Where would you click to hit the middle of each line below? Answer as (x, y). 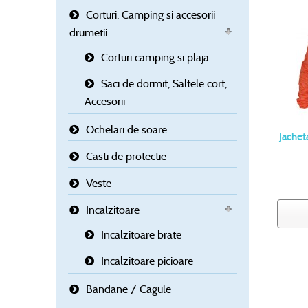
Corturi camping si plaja (155, 58)
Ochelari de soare (126, 130)
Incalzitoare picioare (147, 261)
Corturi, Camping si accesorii (151, 15)
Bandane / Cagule (129, 289)
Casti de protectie (126, 157)
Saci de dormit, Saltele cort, (164, 84)
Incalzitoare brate (141, 235)
